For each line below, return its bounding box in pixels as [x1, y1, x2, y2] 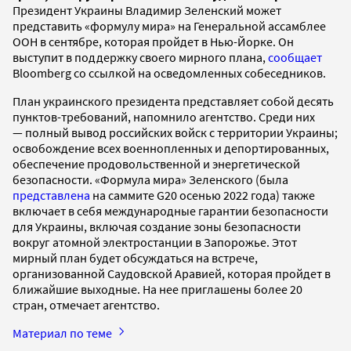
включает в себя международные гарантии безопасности [13, 202, 328, 219]
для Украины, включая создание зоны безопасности [13, 218, 301, 234]
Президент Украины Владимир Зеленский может [13, 2, 281, 18]
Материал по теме [13, 324, 114, 341]
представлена [13, 186, 90, 203]
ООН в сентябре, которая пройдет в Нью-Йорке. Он [13, 33, 294, 49]
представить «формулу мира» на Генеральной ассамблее [13, 17, 326, 34]
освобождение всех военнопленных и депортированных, [13, 139, 329, 156]
